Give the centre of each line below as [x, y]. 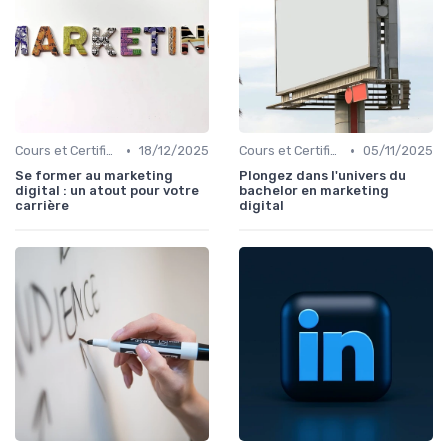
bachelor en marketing [314, 191]
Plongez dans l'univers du [322, 176]
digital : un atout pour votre [107, 191]
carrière [42, 206]
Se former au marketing [94, 176]
